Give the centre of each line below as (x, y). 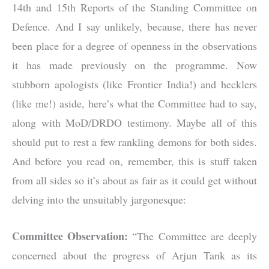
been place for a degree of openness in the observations (134, 46)
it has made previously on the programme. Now (134, 65)
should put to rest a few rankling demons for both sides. (134, 142)
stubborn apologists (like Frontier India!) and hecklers (134, 84)
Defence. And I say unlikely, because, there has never (134, 27)
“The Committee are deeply (193, 236)
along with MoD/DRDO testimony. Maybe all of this (134, 123)
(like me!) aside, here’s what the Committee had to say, (134, 104)
